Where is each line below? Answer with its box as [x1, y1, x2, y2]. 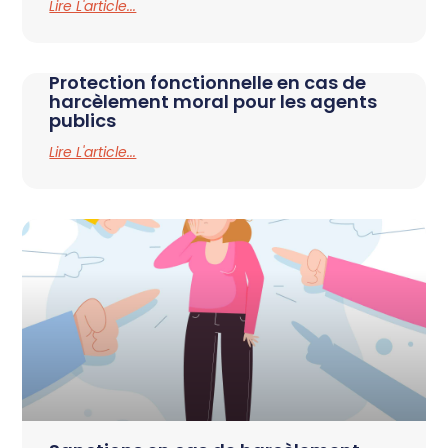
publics [49, 108, 117, 134]
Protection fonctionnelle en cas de [49, 70, 367, 96]
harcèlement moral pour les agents [49, 89, 378, 115]
